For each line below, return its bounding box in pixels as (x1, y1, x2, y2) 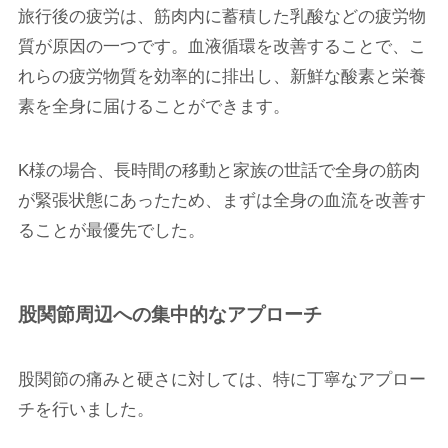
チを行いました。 (17, 400, 154, 420)
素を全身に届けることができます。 (17, 96, 290, 116)
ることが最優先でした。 (17, 220, 205, 240)
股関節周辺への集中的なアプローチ (17, 303, 322, 325)
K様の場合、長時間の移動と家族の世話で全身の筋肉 (17, 160, 420, 180)
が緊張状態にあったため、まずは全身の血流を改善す (17, 190, 426, 210)
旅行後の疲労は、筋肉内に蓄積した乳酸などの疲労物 (17, 6, 426, 26)
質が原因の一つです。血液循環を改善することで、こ (17, 36, 426, 56)
